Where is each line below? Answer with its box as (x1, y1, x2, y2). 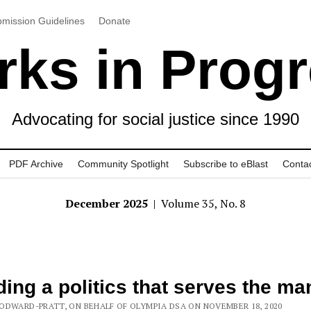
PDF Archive (9, 158, 63, 169)
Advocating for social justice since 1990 (12, 110, 299, 128)
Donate (98, 15, 131, 26)
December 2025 (65, 196, 151, 211)
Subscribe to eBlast (183, 158, 268, 169)
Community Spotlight (78, 158, 169, 169)
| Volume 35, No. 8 (151, 196, 246, 211)
